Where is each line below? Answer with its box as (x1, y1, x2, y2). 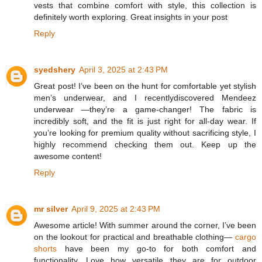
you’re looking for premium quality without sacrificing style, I (34, 127, 256, 137)
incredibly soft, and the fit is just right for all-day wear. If (34, 116, 256, 126)
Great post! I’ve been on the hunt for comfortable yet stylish (34, 81, 256, 91)
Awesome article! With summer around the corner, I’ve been (34, 220, 256, 230)
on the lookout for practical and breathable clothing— (34, 232, 233, 242)
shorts (34, 243, 65, 253)
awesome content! (34, 151, 102, 161)
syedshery (34, 64, 75, 74)
